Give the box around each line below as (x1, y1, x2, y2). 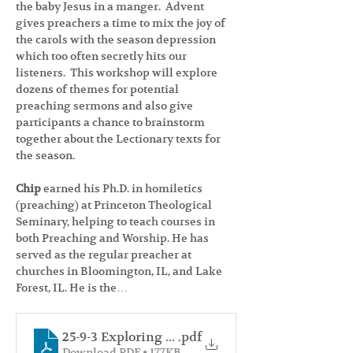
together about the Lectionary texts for (16, 132, 223, 146)
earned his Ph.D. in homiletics (43, 181, 205, 195)
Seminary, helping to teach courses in (16, 214, 217, 229)
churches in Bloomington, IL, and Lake (16, 264, 225, 278)
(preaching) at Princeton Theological (16, 198, 214, 212)
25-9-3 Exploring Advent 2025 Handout (62, 329, 298, 345)
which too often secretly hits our (16, 49, 189, 63)
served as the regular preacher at (16, 247, 194, 262)
